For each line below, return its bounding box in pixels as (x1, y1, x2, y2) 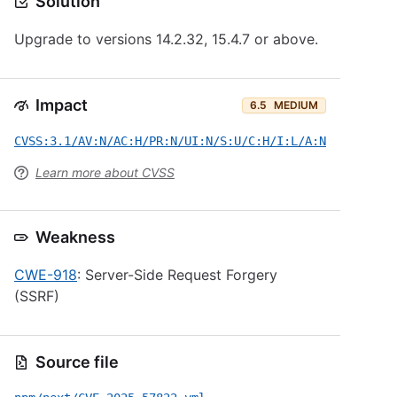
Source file (35, 353, 119, 371)
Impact (35, 96, 88, 114)
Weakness (35, 228, 115, 246)
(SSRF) (14, 287, 59, 305)
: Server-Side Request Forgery (77, 266, 277, 284)
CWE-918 (14, 266, 77, 284)
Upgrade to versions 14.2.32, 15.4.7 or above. (14, 30, 318, 48)
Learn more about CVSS (35, 165, 175, 180)
